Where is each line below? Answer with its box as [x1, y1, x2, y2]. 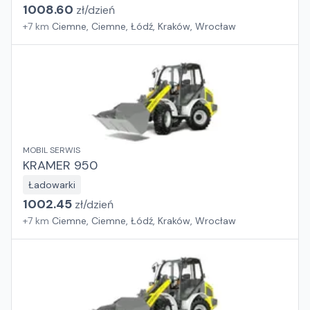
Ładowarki [28, 179, 75, 191]
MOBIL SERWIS [23, 145, 80, 156]
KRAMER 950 [23, 157, 98, 174]
